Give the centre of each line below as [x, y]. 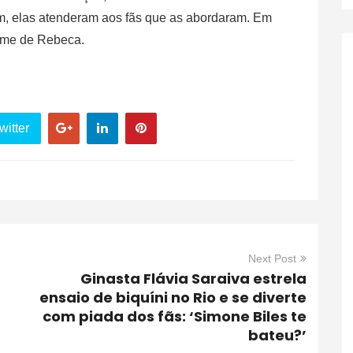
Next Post [272, 259]
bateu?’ [277, 336]
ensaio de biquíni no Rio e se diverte [173, 298]
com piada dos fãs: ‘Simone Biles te [175, 317]
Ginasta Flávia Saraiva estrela [193, 279]
